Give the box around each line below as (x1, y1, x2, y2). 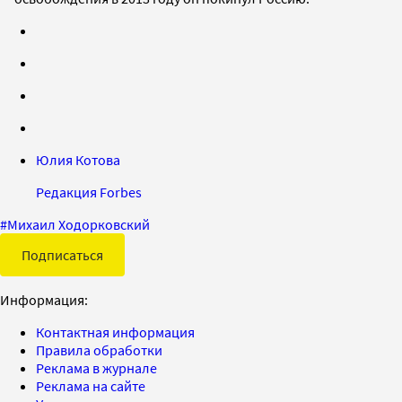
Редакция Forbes (36, 182, 142, 201)
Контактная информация (36, 322, 195, 341)
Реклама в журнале (36, 358, 157, 377)
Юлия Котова (36, 150, 120, 169)
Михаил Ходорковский (7, 214, 150, 233)
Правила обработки (36, 340, 162, 359)
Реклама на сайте (36, 376, 145, 395)
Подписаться (22, 245, 103, 264)
